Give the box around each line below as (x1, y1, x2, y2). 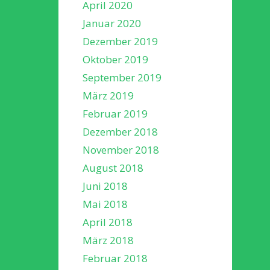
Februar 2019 (83, 106, 148, 121)
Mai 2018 (83, 196, 128, 211)
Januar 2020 (83, 16, 141, 30)
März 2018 (83, 233, 134, 247)
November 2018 (83, 142, 159, 157)
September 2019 (83, 70, 162, 84)
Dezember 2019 (83, 34, 158, 48)
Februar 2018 (83, 251, 148, 265)
